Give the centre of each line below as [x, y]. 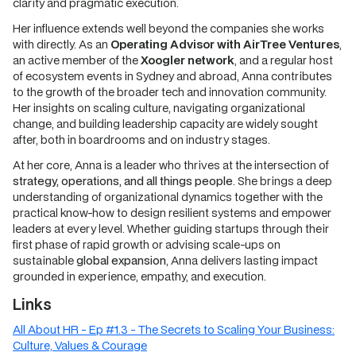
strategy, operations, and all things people [123, 181]
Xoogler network [188, 60]
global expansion [120, 260]
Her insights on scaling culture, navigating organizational [159, 108]
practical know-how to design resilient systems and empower [172, 213]
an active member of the [77, 60]
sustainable [43, 260]
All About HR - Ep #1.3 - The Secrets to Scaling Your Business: [174, 329]
